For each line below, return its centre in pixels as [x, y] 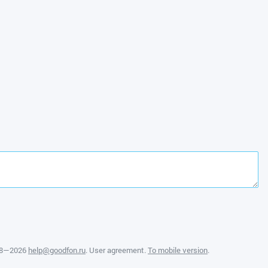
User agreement [117, 250]
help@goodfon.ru [57, 250]
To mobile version [178, 250]
